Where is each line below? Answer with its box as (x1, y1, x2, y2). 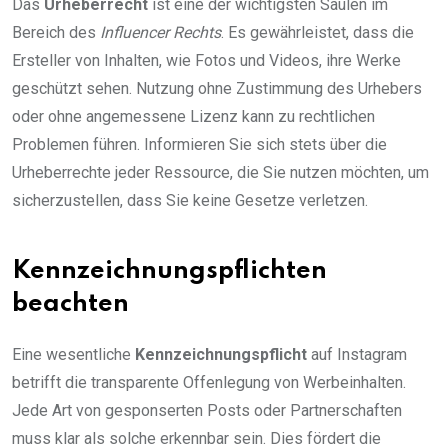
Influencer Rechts (100, 23, 221, 43)
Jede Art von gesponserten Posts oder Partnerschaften (12, 401, 402, 421)
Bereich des (12, 23, 100, 43)
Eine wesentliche (12, 345, 135, 365)
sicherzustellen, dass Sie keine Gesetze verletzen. (12, 191, 368, 211)
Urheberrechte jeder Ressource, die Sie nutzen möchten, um (12, 163, 429, 183)
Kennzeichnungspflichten (12, 259, 327, 285)
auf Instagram (307, 345, 407, 365)
